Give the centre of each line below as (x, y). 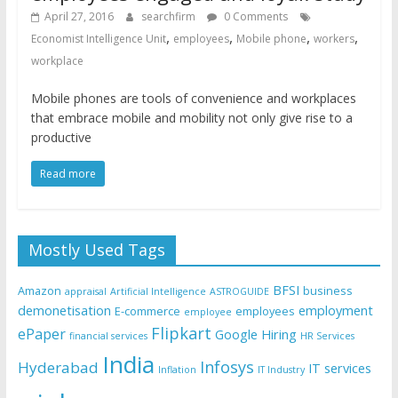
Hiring (279, 335)
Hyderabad (58, 368)
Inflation (177, 370)
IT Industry (281, 370)
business (327, 291)
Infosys (227, 367)
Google (236, 335)
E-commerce (147, 311)
